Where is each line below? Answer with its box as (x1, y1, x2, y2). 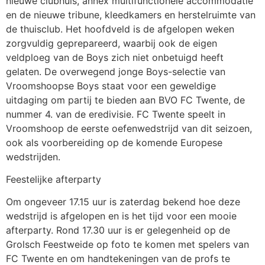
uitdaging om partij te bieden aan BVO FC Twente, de (6, 93, 245, 106)
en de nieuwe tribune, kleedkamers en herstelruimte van (6, 8, 256, 21)
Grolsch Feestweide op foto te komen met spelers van (6, 238, 249, 251)
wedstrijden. (6, 150, 60, 163)
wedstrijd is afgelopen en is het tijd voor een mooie (6, 210, 237, 222)
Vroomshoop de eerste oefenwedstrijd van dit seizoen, (6, 122, 252, 134)
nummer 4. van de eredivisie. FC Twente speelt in (6, 108, 225, 120)
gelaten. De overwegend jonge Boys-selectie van (6, 65, 225, 77)
